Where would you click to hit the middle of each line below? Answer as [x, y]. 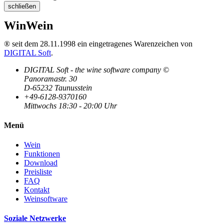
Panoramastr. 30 [50, 78]
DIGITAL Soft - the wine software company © [96, 69]
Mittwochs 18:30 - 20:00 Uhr [70, 105]
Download [41, 163]
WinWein [28, 25]
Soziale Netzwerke [35, 218]
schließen [22, 6]
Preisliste [38, 172]
